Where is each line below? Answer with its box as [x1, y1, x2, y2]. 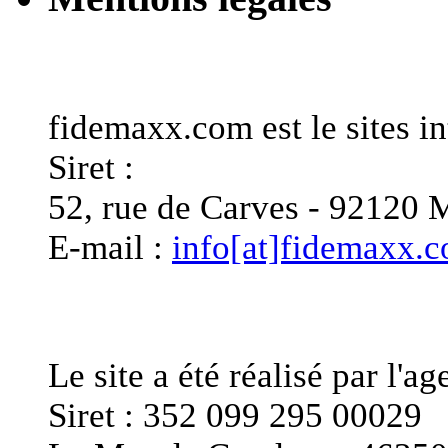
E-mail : [48, 228, 172, 268]
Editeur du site [48, 290, 295, 334]
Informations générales [48, 42, 434, 86]
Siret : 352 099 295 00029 [48, 395, 422, 435]
